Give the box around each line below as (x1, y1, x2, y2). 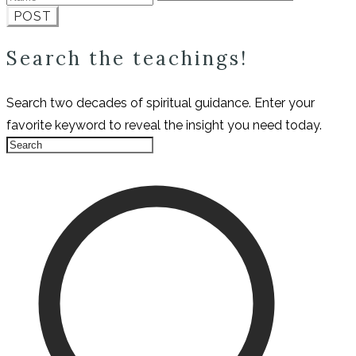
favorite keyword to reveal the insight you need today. (6, 118, 322, 133)
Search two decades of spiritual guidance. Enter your (6, 95, 315, 111)
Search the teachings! (6, 46, 255, 72)
